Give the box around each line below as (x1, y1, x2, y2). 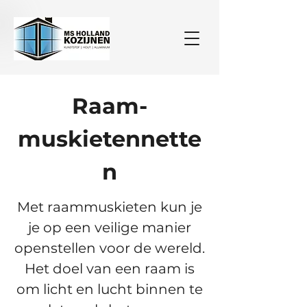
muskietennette (18, 125, 201, 152)
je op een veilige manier (28, 219, 191, 236)
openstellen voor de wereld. (14, 240, 205, 256)
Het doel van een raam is (25, 260, 195, 277)
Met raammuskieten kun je (17, 199, 202, 215)
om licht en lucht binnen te (16, 281, 203, 297)
